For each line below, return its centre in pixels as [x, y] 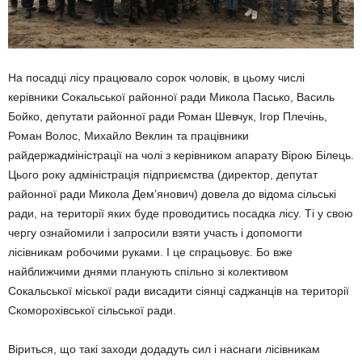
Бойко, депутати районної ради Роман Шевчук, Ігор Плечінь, [168, 116]
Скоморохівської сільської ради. [92, 310]
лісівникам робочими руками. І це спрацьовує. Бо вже [150, 252]
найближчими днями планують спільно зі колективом [148, 271]
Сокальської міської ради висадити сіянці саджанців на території [179, 290]
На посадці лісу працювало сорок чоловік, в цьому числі [156, 77]
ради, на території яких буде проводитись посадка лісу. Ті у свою [181, 213]
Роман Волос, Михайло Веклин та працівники [128, 135]
